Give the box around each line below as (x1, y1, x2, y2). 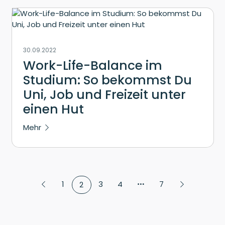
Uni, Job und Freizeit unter (23, 85, 186, 103)
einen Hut (23, 100, 84, 118)
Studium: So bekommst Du (23, 71, 192, 89)
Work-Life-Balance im (23, 56, 162, 74)
